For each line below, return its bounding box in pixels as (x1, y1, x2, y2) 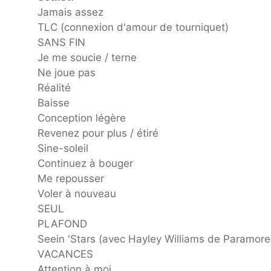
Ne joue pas (38, 67, 96, 79)
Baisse (38, 97, 70, 109)
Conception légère (38, 112, 126, 125)
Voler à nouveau (38, 188, 116, 200)
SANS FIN (38, 36, 85, 49)
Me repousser (38, 172, 104, 185)
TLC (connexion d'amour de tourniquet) (38, 21, 229, 34)
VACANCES (38, 248, 93, 261)
